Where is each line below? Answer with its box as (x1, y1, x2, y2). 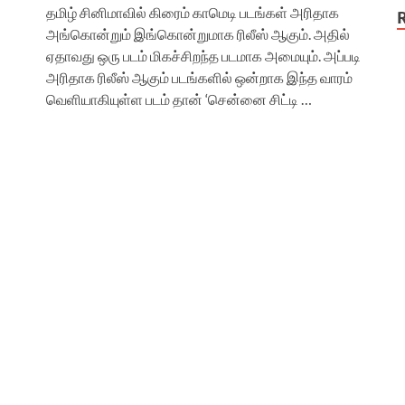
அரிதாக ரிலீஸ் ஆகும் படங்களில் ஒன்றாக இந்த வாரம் (46, 68, 353, 86)
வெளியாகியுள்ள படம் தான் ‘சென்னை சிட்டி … (46, 89, 312, 108)
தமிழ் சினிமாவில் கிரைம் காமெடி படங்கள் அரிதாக (46, 3, 339, 21)
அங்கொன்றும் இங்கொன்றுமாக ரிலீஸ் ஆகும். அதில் (46, 24, 350, 42)
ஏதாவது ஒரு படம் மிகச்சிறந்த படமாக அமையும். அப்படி (46, 46, 361, 64)
